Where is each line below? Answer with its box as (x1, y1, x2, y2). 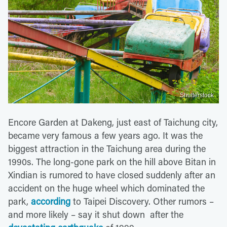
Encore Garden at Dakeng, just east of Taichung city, (8, 116, 218, 129)
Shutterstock (180, 92, 214, 99)
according (31, 195, 70, 208)
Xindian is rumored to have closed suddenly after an (8, 169, 215, 181)
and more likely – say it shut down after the (8, 208, 183, 221)
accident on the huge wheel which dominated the (8, 182, 205, 195)
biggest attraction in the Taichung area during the (8, 142, 206, 155)
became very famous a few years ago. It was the (8, 129, 203, 142)
